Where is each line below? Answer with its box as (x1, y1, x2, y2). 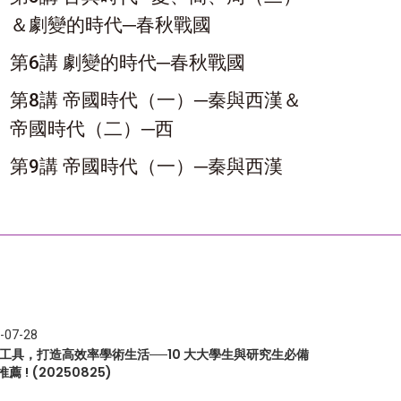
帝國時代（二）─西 (10, 118, 174, 140)
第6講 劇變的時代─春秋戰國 (10, 52, 245, 73)
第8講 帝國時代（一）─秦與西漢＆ (10, 90, 302, 111)
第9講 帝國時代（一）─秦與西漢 (10, 156, 283, 177)
